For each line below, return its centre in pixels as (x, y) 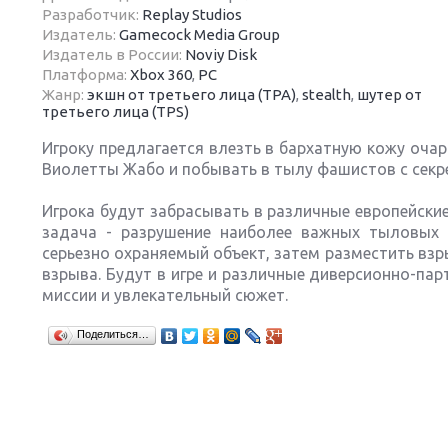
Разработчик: (92, 14)
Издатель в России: (113, 54)
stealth (326, 94)
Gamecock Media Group (199, 34)
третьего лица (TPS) (115, 111)
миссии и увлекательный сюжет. (165, 295)
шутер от (389, 94)
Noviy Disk (221, 54)
